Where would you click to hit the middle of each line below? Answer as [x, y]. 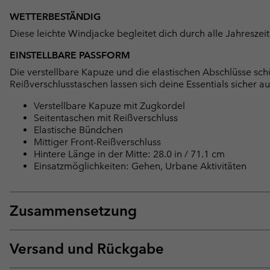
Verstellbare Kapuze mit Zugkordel [109, 106]
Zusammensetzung [73, 211]
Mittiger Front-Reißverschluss [97, 142]
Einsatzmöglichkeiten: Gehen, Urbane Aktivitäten [140, 166]
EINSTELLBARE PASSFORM [70, 55]
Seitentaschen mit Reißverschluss [106, 118]
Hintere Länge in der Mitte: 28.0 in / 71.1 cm [129, 154]
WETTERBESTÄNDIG [55, 17]
